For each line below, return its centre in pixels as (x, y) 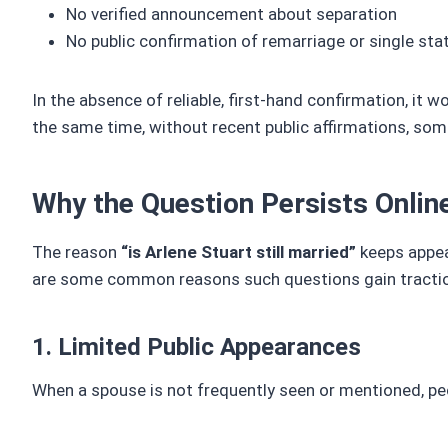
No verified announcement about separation (231, 14)
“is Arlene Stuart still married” (238, 252)
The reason (76, 252)
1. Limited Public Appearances (196, 347)
